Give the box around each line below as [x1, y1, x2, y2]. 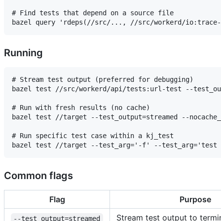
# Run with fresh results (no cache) [12, 104, 150, 112]
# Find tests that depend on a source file [12, 9, 174, 17]
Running [4, 47, 43, 59]
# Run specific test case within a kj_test [12, 132, 174, 140]
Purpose [179, 194, 211, 205]
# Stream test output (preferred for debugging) [12, 75, 193, 84]
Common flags [4, 170, 73, 182]
